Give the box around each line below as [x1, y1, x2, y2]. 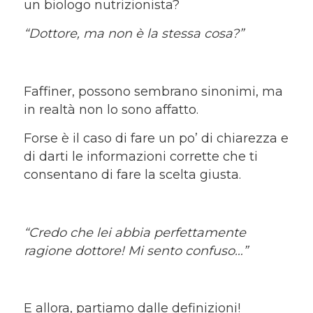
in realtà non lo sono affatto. [23, 101, 198, 117]
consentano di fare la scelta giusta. [23, 166, 241, 182]
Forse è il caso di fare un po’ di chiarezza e [23, 130, 289, 146]
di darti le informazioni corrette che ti [23, 148, 258, 164]
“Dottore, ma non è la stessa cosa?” [23, 26, 244, 42]
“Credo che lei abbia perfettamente [23, 224, 246, 240]
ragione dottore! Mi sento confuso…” [23, 242, 248, 259]
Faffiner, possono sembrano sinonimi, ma [23, 83, 283, 99]
